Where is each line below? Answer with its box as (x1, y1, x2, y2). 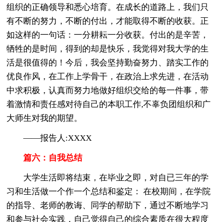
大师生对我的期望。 (6, 113, 83, 123)
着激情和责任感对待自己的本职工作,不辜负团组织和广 (6, 99, 211, 109)
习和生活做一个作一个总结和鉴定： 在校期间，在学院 (6, 186, 211, 196)
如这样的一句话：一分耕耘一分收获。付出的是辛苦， (6, 30, 209, 40)
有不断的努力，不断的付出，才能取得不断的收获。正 (6, 16, 209, 26)
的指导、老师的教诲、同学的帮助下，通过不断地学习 (6, 200, 209, 210)
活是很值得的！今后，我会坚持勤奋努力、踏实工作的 (6, 57, 209, 67)
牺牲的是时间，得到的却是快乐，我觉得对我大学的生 (6, 44, 209, 54)
